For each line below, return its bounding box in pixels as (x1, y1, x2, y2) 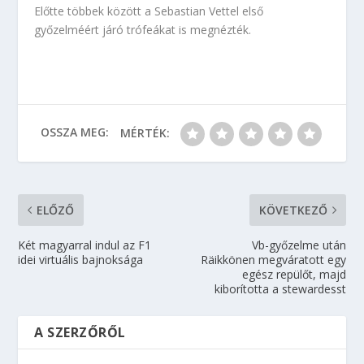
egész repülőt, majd (241, 266, 346, 282)
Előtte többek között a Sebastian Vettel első (34, 3, 264, 19)
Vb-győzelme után (251, 237, 346, 253)
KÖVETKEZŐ (258, 202, 327, 218)
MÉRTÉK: (119, 125, 170, 141)
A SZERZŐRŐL (34, 323, 126, 341)
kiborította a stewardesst (214, 281, 346, 297)
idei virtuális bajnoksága (18, 252, 144, 267)
